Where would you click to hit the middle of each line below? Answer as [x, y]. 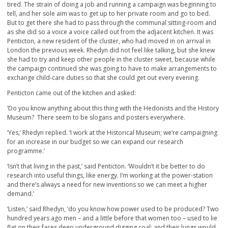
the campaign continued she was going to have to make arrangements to [112, 69]
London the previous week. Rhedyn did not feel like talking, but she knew [111, 50]
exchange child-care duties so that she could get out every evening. [103, 78]
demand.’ [21, 194]
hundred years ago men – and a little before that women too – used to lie [112, 218]
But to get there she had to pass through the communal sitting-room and [112, 23]
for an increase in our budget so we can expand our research [95, 142]
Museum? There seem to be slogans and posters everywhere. [96, 118]
